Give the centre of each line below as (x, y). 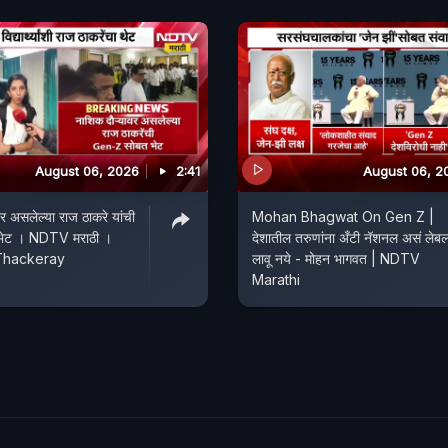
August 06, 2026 (87, 170)
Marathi (276, 279)
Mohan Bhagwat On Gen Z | (343, 216)
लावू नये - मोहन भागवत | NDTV (336, 258)
